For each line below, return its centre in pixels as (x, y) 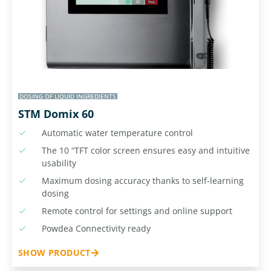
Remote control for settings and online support (137, 211)
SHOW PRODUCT (54, 252)
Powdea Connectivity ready (96, 228)
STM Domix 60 (56, 113)
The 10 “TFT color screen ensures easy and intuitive (145, 150)
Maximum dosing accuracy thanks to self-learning (142, 180)
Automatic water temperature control (117, 132)
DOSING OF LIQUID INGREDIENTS (68, 96)
